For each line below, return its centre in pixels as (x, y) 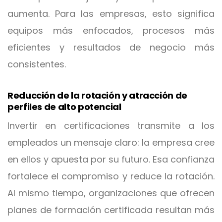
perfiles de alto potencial (64, 107)
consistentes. (37, 64)
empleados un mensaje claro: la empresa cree (111, 142)
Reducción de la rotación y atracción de (97, 95)
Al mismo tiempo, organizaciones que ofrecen (111, 193)
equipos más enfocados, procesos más (111, 30)
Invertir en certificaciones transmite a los (111, 126)
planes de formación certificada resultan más (111, 210)
